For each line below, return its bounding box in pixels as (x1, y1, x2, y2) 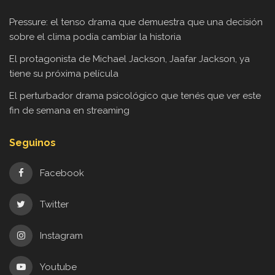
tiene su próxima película (9, 68, 118, 80)
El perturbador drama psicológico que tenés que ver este (9, 90, 261, 102)
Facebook (39, 168, 84, 179)
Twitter (39, 199, 69, 211)
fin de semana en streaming (9, 105, 130, 117)
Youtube (39, 261, 77, 273)
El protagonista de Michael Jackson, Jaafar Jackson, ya (9, 53, 250, 65)
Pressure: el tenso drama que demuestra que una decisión (9, 17, 263, 28)
